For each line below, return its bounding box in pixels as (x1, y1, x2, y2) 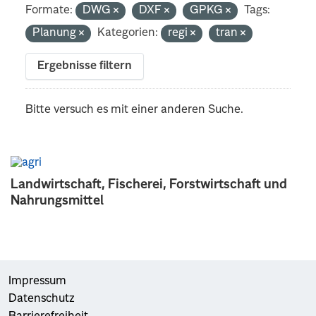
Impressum (8, 275, 66, 287)
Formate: (25, 4, 73, 16)
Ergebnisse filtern (37, 60, 133, 72)
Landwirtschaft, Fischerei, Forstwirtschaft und (11, 178, 287, 191)
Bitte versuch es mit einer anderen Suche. (25, 104, 244, 116)
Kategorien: (97, 27, 159, 39)
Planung (32, 27, 80, 39)
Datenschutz (8, 293, 75, 305)
